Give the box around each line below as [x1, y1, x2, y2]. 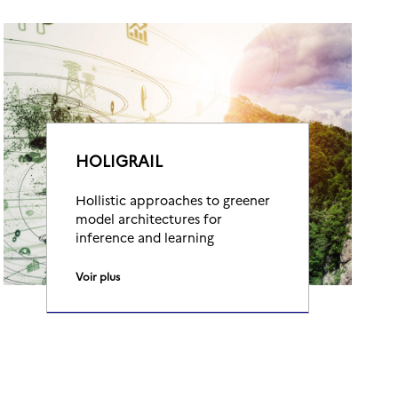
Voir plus [76, 268, 120, 283]
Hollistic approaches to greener [76, 191, 270, 209]
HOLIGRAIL [76, 149, 163, 171]
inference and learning [76, 228, 214, 246]
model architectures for [76, 210, 222, 227]
